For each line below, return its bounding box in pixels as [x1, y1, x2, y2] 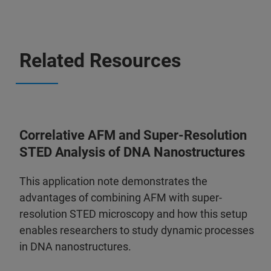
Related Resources [19, 48, 181, 72]
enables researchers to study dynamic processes [19, 223, 254, 237]
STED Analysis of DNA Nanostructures [19, 144, 245, 160]
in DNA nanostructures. [19, 240, 131, 253]
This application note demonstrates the [19, 174, 207, 188]
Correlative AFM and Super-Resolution [19, 127, 247, 143]
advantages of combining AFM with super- [19, 191, 222, 204]
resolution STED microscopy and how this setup [19, 207, 247, 220]
